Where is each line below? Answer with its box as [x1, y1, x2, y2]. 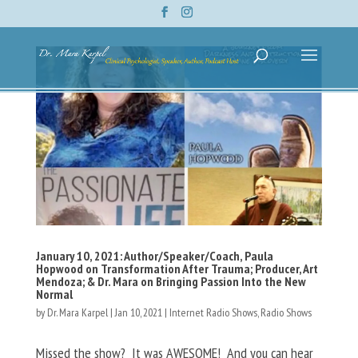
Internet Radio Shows [169, 304, 257, 320]
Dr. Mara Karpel [46, 304, 108, 320]
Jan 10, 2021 [114, 304, 162, 320]
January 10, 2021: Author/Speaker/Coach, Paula [35, 247, 273, 264]
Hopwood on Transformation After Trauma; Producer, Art [35, 260, 318, 276]
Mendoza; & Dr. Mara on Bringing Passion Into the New [35, 272, 306, 289]
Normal [35, 285, 73, 302]
